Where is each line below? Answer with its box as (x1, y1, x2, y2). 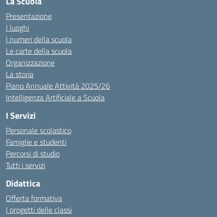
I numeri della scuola (6, 33, 72, 45)
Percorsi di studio (6, 148, 60, 159)
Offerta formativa (6, 192, 62, 204)
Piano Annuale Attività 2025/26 (6, 80, 110, 92)
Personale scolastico (6, 124, 71, 136)
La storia (6, 68, 33, 80)
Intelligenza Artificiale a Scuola (6, 92, 105, 103)
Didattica (6, 177, 40, 190)
